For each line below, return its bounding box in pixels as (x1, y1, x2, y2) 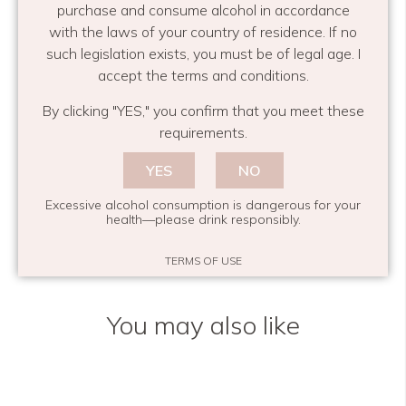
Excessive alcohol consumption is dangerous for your (45, 197, 361, 213)
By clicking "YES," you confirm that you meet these (42, 101, 364, 120)
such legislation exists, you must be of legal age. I (45, 44, 361, 63)
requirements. (159, 123, 247, 141)
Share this (18, 172, 83, 190)
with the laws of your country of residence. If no (49, 23, 357, 41)
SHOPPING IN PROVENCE (18, 93, 169, 110)
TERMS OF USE (164, 253, 242, 267)
